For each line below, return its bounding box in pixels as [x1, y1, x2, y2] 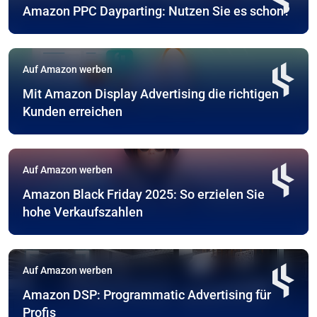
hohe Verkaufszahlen [23, 204, 143, 220]
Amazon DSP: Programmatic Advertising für [23, 287, 271, 303]
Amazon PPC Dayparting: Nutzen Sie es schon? [23, 4, 290, 19]
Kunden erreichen [23, 104, 122, 120]
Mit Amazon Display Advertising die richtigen [23, 86, 279, 102]
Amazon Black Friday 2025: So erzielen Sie [23, 187, 265, 202]
